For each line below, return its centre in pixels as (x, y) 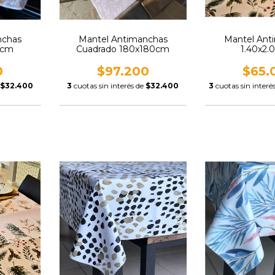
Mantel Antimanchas (123, 39)
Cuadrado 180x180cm (123, 49)
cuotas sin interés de (110, 85)
